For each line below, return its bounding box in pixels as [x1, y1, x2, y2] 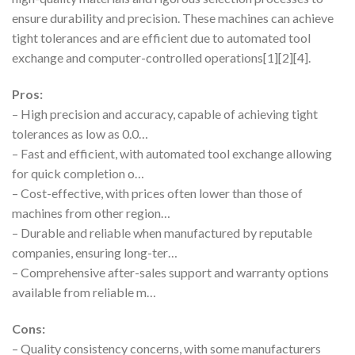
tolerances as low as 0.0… [12, 125, 148, 141]
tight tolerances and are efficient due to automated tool [12, 29, 311, 45]
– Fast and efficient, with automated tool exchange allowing [12, 145, 332, 161]
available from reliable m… [12, 284, 156, 300]
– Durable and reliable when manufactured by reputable [12, 224, 312, 240]
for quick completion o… [12, 165, 144, 181]
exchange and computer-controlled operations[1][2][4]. [12, 49, 311, 65]
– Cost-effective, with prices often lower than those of [12, 185, 303, 200]
